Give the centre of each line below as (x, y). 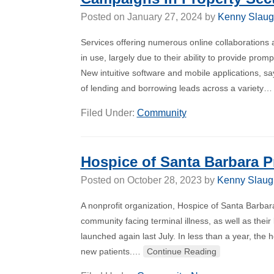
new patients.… (112, 251)
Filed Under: (109, 113)
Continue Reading (181, 251)
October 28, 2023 (164, 180)
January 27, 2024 (165, 17)
